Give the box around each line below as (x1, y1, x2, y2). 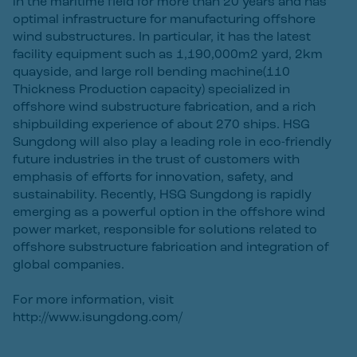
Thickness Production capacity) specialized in (13, 84, 290, 96)
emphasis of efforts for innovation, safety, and (13, 171, 293, 184)
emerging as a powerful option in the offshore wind (13, 206, 325, 219)
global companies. (13, 259, 124, 272)
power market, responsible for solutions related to (13, 224, 317, 237)
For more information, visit (13, 294, 174, 307)
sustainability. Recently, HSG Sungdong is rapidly (13, 189, 312, 202)
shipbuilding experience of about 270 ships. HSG (13, 119, 310, 131)
